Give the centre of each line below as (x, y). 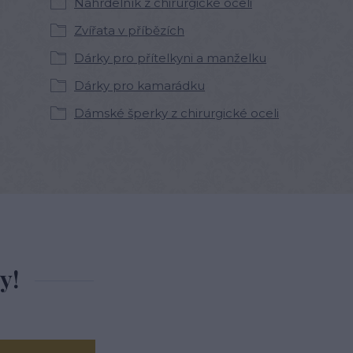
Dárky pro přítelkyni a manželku (170, 58)
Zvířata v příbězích (129, 30)
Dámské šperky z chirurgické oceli (176, 113)
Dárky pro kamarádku (139, 85)
